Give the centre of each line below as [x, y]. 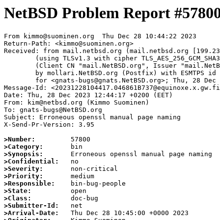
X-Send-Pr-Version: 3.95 [49, 125]
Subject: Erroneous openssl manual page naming [92, 117]
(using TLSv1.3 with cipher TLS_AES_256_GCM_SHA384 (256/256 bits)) [20, 58]
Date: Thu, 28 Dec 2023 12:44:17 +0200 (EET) [88, 95]
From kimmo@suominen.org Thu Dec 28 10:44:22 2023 [100, 36]
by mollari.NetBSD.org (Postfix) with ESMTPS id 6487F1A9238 [20, 73]
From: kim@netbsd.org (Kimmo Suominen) [77, 103]
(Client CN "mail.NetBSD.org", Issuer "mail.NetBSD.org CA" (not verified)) [20, 66]
